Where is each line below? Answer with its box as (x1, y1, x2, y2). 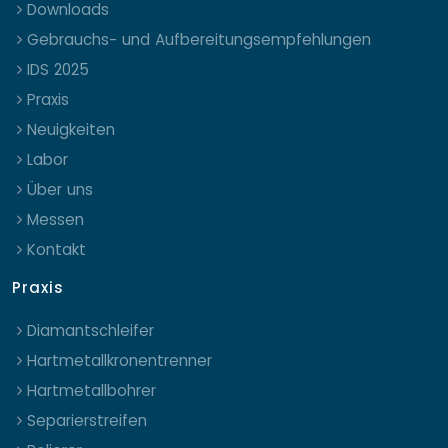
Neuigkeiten (27, 118, 115, 140)
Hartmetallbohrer (27, 379, 156, 401)
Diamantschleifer (27, 319, 154, 341)
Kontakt (27, 238, 86, 260)
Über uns (27, 178, 93, 200)
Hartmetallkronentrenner (27, 349, 212, 371)
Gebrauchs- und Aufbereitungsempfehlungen (27, 28, 371, 50)
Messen (27, 208, 84, 230)
